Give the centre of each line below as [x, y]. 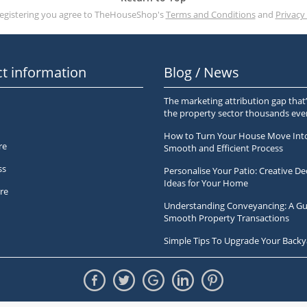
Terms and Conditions [210, 14]
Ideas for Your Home [206, 183]
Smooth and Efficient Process [223, 148]
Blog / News [201, 72]
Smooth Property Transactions [226, 218]
